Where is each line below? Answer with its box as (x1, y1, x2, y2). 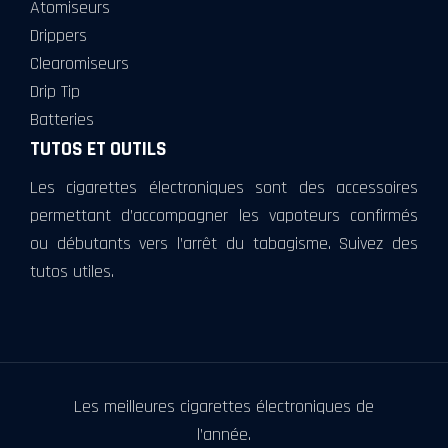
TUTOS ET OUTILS (30, 135, 167, 162)
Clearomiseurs (30, 51, 129, 75)
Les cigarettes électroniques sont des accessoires (30, 175, 418, 199)
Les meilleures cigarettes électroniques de (74, 394, 374, 418)
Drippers (30, 23, 87, 47)
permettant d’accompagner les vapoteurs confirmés (30, 203, 418, 227)
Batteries (30, 107, 94, 131)
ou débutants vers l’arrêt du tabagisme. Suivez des (30, 231, 418, 255)
